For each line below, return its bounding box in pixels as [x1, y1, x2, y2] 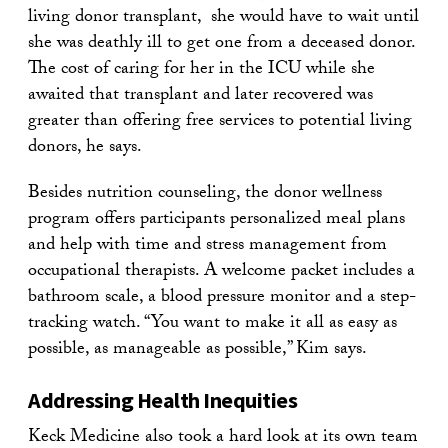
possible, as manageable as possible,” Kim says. [28, 334, 367, 366]
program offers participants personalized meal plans [28, 204, 405, 236]
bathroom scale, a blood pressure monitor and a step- [28, 282, 416, 314]
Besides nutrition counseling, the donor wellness [28, 178, 382, 210]
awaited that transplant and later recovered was [28, 80, 373, 112]
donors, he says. [28, 132, 142, 164]
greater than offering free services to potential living [28, 106, 412, 138]
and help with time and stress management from [28, 230, 387, 262]
